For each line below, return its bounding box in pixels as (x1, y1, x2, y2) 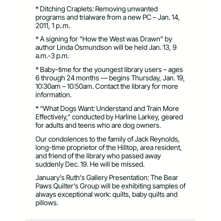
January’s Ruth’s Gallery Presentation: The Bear (36, 173, 178, 182)
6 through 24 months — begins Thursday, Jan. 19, (36, 74, 185, 82)
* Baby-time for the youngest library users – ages (36, 65, 183, 74)
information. (36, 90, 72, 99)
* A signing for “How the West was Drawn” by (36, 35, 172, 43)
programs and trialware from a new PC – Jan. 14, (36, 12, 180, 21)
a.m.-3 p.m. (36, 51, 69, 60)
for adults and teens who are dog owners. (36, 120, 161, 129)
